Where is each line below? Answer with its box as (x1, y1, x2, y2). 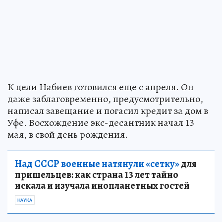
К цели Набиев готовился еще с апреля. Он (7, 80, 194, 94)
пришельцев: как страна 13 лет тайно (15, 167, 178, 181)
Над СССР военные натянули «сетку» (15, 157, 179, 170)
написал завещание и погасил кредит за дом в (7, 104, 208, 117)
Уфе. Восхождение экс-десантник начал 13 (7, 115, 194, 129)
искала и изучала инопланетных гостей (15, 178, 190, 192)
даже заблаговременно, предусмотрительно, (7, 92, 203, 106)
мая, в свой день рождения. (7, 127, 128, 141)
